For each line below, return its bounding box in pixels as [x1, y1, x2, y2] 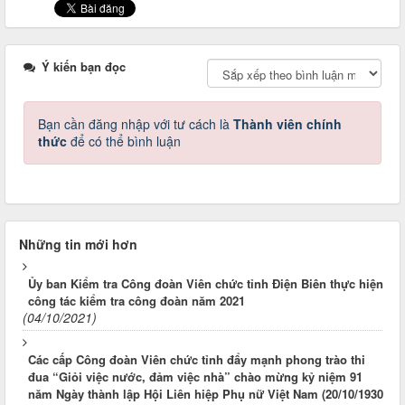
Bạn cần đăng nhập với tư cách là [38, 115, 233, 134]
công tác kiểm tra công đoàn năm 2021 [28, 292, 245, 310]
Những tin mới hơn [19, 235, 137, 254]
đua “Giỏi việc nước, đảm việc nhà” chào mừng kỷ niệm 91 [28, 368, 363, 386]
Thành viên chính [233, 115, 342, 134]
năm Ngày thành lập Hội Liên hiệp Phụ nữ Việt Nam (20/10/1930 [28, 385, 383, 403]
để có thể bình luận [67, 132, 181, 151]
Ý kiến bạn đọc [38, 58, 126, 76]
